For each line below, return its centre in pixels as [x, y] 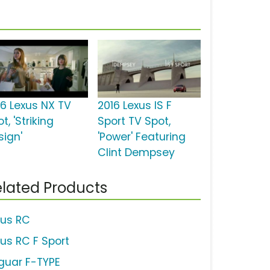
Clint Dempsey [136, 153]
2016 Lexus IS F [134, 106]
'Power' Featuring [141, 137]
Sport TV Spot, [134, 121]
